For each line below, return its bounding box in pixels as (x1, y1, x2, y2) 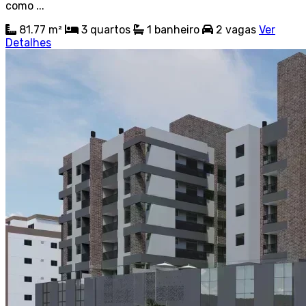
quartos (90, 23, 130, 36)
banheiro (154, 23, 199, 36)
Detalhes (5, 36, 51, 49)
